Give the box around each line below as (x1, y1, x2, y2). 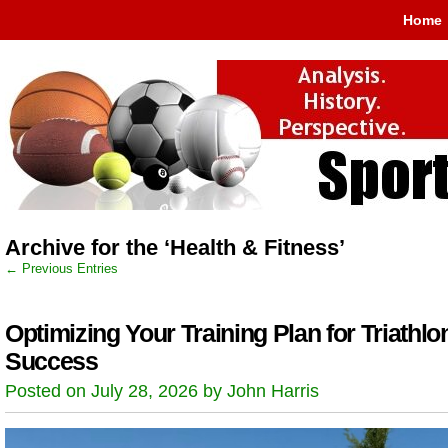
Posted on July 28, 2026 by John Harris (5, 381, 319, 401)
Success (5, 348, 98, 375)
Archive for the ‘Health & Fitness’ (5, 235, 345, 260)
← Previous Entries (5, 261, 118, 276)
